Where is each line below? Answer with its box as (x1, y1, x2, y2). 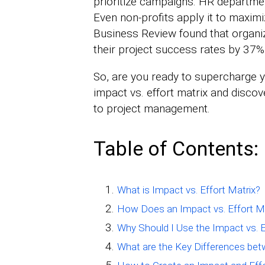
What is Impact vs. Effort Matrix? (117, 184, 260, 196)
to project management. (93, 102, 210, 116)
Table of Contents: (93, 137, 258, 161)
